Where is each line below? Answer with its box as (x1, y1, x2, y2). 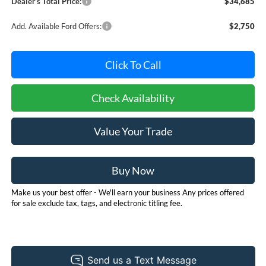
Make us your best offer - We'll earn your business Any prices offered (11, 187, 244, 197)
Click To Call (104, 58, 161, 71)
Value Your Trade (94, 124, 172, 138)
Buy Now (112, 163, 154, 177)
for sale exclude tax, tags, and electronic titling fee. (11, 198, 182, 208)
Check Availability (91, 91, 175, 104)
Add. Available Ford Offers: (11, 21, 102, 31)
